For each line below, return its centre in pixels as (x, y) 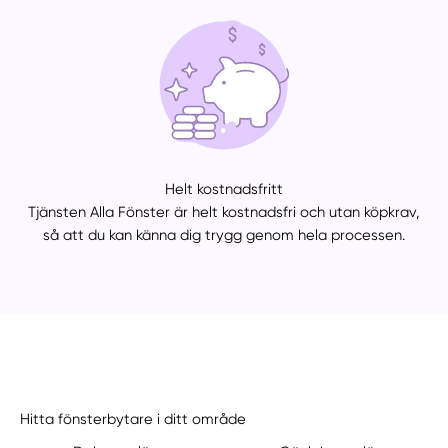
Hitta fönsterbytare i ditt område (133, 419)
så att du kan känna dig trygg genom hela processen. (224, 235)
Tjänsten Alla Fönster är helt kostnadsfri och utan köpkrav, (224, 212)
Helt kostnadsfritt (224, 189)
